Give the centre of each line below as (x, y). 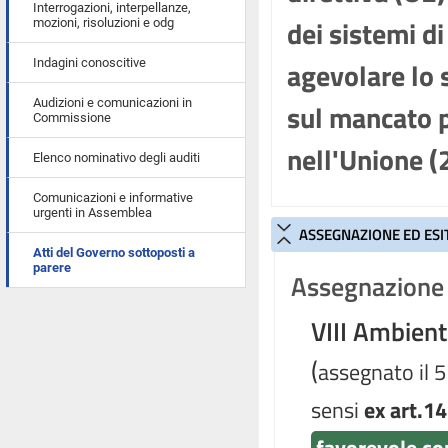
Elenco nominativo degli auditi (116, 157)
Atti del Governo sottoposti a (114, 252)
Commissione (72, 117)
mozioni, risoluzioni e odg (103, 22)
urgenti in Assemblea (92, 212)
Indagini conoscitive (89, 62)
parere (52, 267)
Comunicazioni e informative (113, 197)
